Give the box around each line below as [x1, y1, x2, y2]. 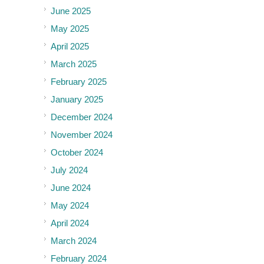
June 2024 [51, 182, 91, 193]
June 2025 [51, 5, 91, 16]
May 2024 [51, 200, 89, 210]
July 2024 [51, 164, 88, 175]
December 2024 [51, 111, 113, 122]
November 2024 [51, 129, 113, 140]
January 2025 [51, 94, 103, 104]
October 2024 [51, 147, 103, 157]
